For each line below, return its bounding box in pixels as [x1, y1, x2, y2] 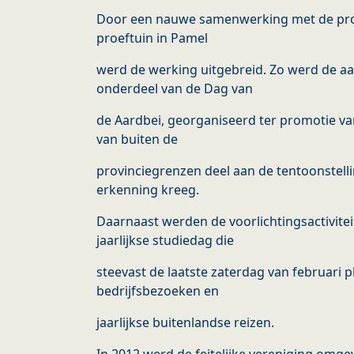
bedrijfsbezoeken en [96, 282, 219, 300]
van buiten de [96, 130, 178, 149]
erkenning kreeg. [96, 181, 199, 199]
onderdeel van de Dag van [96, 80, 253, 98]
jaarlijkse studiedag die [96, 232, 234, 250]
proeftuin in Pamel [96, 29, 208, 47]
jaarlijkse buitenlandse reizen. [96, 314, 274, 332]
